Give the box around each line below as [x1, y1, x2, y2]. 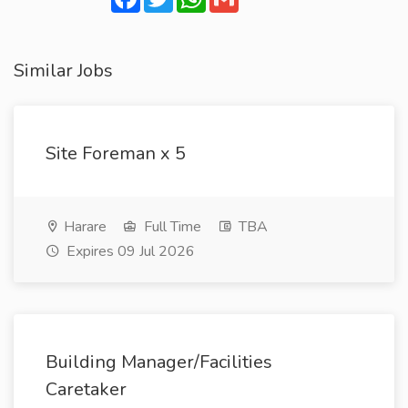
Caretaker [46, 377, 127, 402]
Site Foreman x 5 [46, 141, 186, 166]
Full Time [140, 217, 201, 237]
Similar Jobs [14, 58, 113, 83]
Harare [60, 217, 107, 237]
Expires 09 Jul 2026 [63, 241, 195, 261]
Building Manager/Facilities [46, 350, 272, 374]
